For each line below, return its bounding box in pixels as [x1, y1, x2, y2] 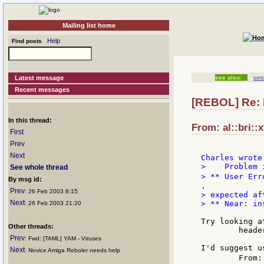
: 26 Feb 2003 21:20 [25, 200, 81, 206]
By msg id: [8, 176, 42, 183]
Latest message [15, 74, 64, 81]
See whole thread [10, 163, 68, 171]
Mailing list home [62, 22, 115, 29]
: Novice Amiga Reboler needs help [25, 247, 120, 253]
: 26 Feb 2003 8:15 [25, 188, 78, 194]
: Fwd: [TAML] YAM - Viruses [25, 235, 101, 242]
